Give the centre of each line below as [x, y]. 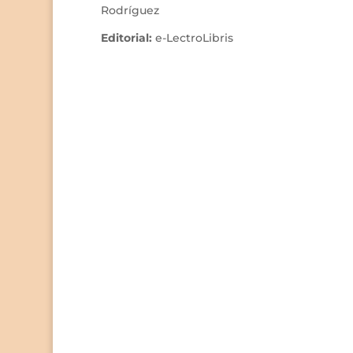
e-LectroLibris [194, 38]
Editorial [124, 38]
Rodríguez [130, 11]
